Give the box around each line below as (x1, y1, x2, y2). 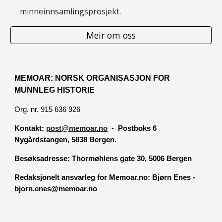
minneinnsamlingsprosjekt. (20, 6, 121, 17)
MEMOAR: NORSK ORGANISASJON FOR (14, 74, 170, 82)
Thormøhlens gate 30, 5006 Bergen (72, 155, 192, 163)
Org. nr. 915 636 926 (14, 106, 81, 113)
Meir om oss (86, 29, 136, 41)
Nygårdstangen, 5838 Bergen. (14, 136, 119, 144)
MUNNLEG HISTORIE (14, 86, 97, 94)
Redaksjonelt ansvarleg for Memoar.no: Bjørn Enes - (14, 173, 196, 181)
